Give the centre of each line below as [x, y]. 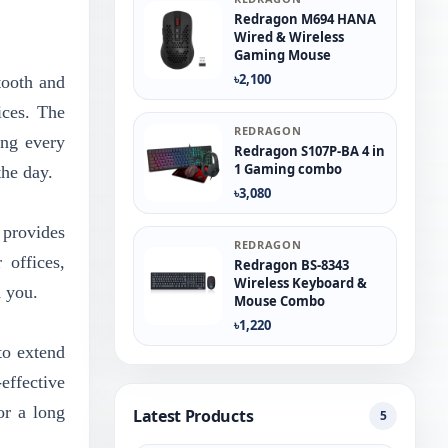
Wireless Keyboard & [300, 283]
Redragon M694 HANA [305, 19]
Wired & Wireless [289, 37]
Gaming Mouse [282, 55]
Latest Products [193, 416]
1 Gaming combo [288, 169]
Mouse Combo [279, 301]
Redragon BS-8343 [291, 265]
